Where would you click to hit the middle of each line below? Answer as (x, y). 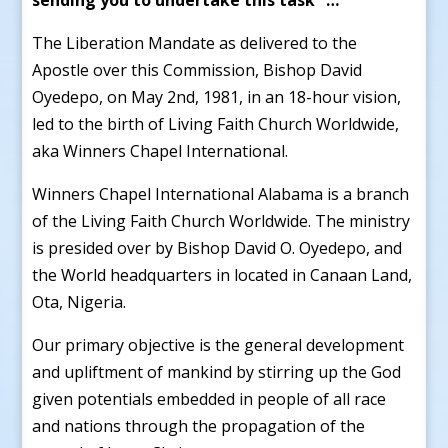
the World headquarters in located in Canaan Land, (222, 274)
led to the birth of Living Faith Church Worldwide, (216, 123)
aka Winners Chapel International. (160, 150)
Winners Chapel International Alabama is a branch (221, 193)
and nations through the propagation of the (199, 425)
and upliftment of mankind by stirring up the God (217, 371)
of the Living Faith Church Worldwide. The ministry (221, 220)
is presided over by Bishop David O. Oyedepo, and (217, 247)
